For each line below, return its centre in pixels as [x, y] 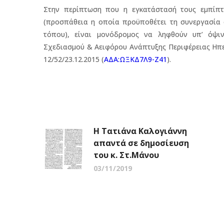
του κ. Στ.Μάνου [126, 155]
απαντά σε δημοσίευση [141, 143]
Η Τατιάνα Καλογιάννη [140, 131]
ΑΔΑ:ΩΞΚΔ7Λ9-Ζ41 [135, 59]
